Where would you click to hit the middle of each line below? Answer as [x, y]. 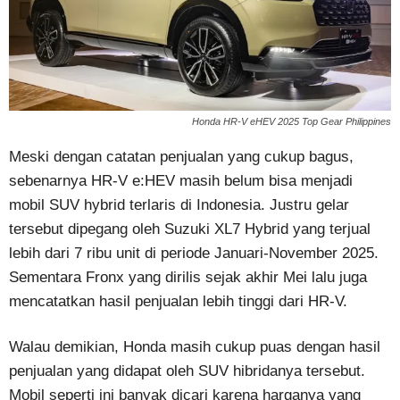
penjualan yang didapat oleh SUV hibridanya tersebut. [187, 371]
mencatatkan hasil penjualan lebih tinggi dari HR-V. [178, 301]
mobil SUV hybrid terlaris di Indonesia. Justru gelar [179, 204]
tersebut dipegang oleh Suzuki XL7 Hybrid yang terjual [190, 229]
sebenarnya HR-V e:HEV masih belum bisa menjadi [181, 180]
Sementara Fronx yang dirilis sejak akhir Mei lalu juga [188, 277]
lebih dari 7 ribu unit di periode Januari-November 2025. [194, 253]
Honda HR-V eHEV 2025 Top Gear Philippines [292, 121]
